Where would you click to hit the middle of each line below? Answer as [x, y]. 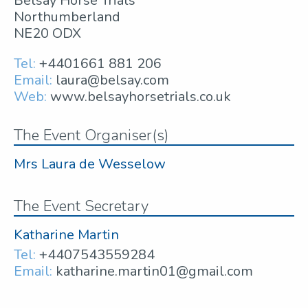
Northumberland [67, 17]
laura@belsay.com [112, 80]
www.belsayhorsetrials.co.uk [141, 97]
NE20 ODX [47, 34]
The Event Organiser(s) [91, 136]
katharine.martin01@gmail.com [154, 272]
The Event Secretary [81, 207]
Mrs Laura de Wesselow [90, 164]
